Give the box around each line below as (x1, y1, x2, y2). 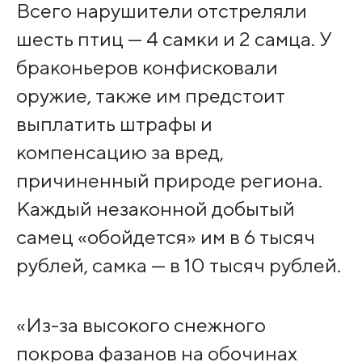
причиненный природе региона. (15, 168, 322, 193)
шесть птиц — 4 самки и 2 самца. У (15, 27, 331, 52)
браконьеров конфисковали (15, 55, 278, 80)
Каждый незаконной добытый (15, 196, 295, 221)
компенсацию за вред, (15, 140, 224, 165)
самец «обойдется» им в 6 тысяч (15, 225, 315, 250)
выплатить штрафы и (15, 112, 213, 137)
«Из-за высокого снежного (15, 313, 266, 338)
